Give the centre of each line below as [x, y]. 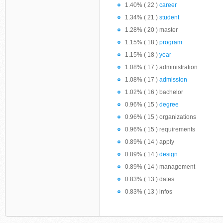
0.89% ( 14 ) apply [150, 142]
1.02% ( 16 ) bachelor [154, 92]
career [168, 5]
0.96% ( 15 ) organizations [161, 117]
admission [173, 80]
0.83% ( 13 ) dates [150, 179]
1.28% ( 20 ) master [151, 30]
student [169, 17]
